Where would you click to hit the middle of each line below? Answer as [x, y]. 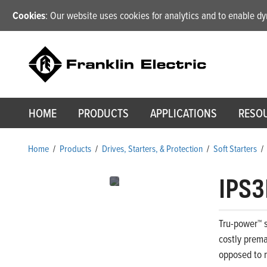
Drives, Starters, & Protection [152, 149]
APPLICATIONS [184, 114]
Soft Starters [235, 149]
